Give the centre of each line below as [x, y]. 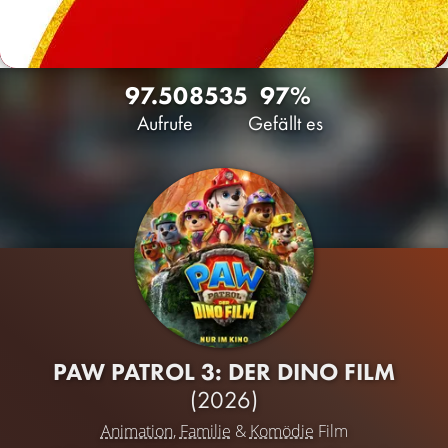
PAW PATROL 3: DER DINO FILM [224, 371]
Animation [136, 431]
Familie [205, 431]
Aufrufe [164, 123]
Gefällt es [285, 123]
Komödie [281, 431]
